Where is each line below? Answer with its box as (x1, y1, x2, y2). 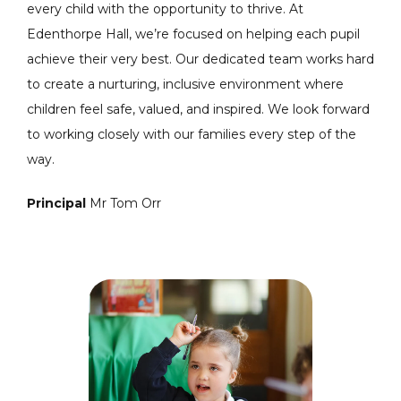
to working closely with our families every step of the (27, 125, 356, 142)
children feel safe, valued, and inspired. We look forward (27, 100, 370, 117)
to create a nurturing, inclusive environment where (27, 75, 344, 92)
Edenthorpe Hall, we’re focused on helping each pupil (27, 25, 360, 42)
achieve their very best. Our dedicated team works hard (27, 50, 374, 67)
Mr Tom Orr (90, 194, 161, 211)
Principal (27, 194, 90, 211)
